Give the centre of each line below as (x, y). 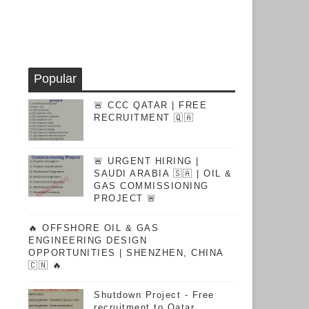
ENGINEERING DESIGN (88, 240)
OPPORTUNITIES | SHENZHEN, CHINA (126, 253)
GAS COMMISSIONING (151, 186)
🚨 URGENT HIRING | (147, 161)
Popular (55, 79)
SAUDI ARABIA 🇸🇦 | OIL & (163, 173)
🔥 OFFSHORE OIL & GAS (93, 228)
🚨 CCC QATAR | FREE (150, 105)
